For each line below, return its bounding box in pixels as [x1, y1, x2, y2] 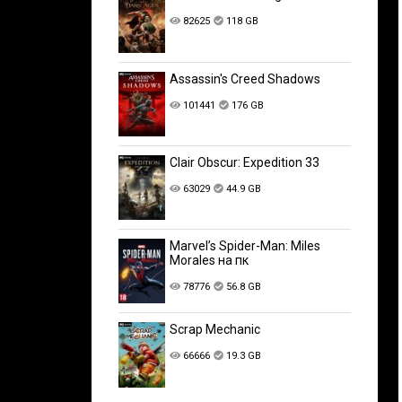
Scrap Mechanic [170, 322, 261, 337]
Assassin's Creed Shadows [170, 71, 321, 86]
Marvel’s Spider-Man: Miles [170, 238, 321, 253]
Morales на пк [170, 252, 249, 267]
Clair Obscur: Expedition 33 [170, 155, 320, 170]
